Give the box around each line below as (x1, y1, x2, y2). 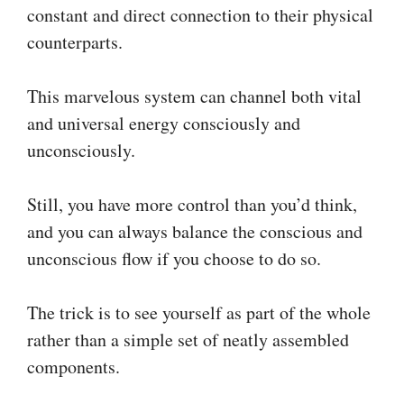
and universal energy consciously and (27, 110, 300, 135)
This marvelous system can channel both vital (27, 83, 362, 108)
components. (27, 353, 120, 379)
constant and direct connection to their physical (27, 2, 373, 27)
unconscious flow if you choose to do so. (27, 245, 321, 271)
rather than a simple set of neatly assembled (27, 326, 349, 352)
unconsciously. (27, 137, 135, 162)
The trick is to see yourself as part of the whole (27, 299, 371, 325)
